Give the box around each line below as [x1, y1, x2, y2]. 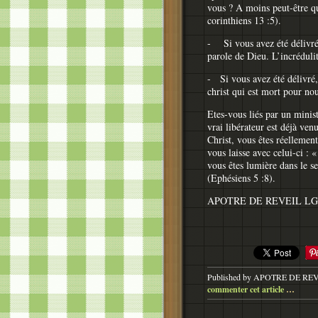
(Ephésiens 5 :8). [207, 171, 275, 185]
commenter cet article [207, 283, 286, 296]
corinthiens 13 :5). [207, 13, 281, 28]
